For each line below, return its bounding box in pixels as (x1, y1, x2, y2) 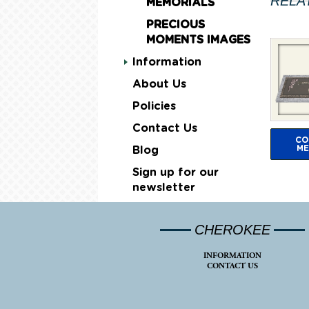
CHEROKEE (195, 222, 270, 237)
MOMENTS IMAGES (146, 34, 250, 46)
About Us (132, 79, 186, 90)
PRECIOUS (146, 19, 205, 30)
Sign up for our (132, 167, 219, 178)
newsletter (132, 182, 195, 193)
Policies (132, 101, 176, 112)
